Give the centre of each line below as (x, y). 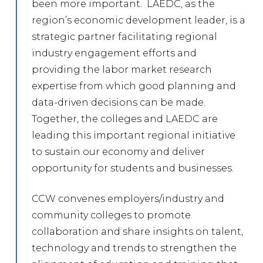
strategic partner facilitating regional (125, 36)
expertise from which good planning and (134, 86)
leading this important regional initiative (134, 135)
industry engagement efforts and (114, 53)
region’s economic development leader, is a (139, 20)
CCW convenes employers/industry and (128, 198)
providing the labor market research (122, 69)
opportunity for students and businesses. (133, 168)
